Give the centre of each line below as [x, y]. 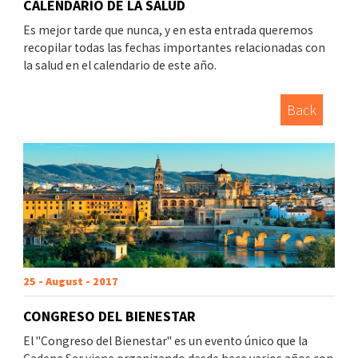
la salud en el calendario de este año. [120, 66]
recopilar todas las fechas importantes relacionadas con [174, 48]
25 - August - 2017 [71, 282]
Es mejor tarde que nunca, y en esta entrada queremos [168, 30]
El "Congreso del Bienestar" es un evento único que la [165, 341]
